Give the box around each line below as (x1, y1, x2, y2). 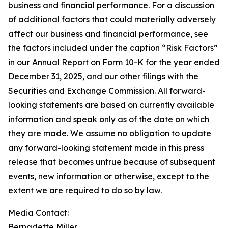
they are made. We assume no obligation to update (8, 128, 211, 139)
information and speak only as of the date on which (8, 114, 209, 125)
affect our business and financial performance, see (8, 28, 208, 39)
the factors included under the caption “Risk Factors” (8, 43, 218, 53)
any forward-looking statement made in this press (8, 142, 204, 153)
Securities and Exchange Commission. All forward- (8, 85, 206, 96)
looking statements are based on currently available (8, 100, 214, 110)
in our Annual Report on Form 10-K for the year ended (8, 57, 220, 68)
